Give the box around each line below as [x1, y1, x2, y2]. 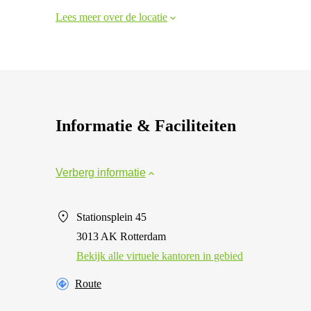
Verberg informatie [56, 167, 146, 178]
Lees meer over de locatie [56, 11, 167, 23]
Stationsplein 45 [76, 211, 146, 223]
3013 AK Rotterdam [76, 230, 166, 242]
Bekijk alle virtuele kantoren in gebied [76, 250, 243, 262]
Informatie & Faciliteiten [56, 117, 236, 135]
